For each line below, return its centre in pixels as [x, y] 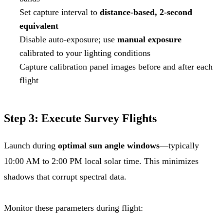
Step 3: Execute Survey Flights [80, 118]
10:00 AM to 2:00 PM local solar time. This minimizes [101, 161]
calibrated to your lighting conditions [85, 53]
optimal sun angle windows [109, 145]
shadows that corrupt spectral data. [65, 176]
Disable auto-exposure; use [68, 39]
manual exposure [149, 39]
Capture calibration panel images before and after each [116, 66]
